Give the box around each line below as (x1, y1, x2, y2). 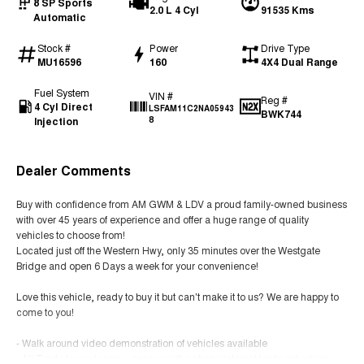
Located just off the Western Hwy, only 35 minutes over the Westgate (16, 242, 320, 257)
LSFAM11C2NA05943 (148, 102, 234, 114)
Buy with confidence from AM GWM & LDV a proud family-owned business (16, 196, 347, 210)
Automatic (32, 9, 86, 24)
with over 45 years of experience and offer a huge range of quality (16, 211, 309, 226)
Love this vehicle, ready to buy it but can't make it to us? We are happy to (16, 288, 339, 303)
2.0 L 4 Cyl (149, 2, 199, 17)
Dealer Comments (16, 160, 131, 180)
